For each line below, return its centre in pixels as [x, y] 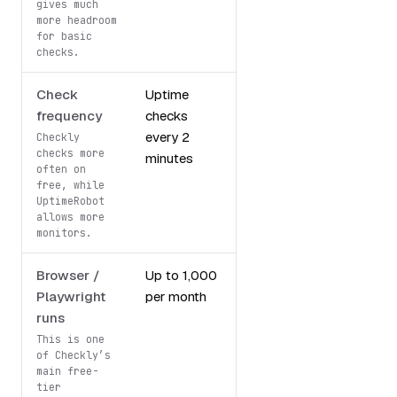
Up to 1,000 [181, 275]
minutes [169, 158]
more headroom [77, 19]
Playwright [71, 296]
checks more [70, 152]
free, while [70, 184]
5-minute [273, 94]
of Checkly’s [74, 354]
